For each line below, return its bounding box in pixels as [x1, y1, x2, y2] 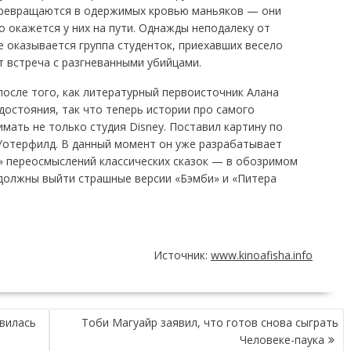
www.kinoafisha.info [211, 247, 313, 262]
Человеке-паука [240, 331, 324, 347]
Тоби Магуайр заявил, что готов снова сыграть [81, 314, 338, 330]
